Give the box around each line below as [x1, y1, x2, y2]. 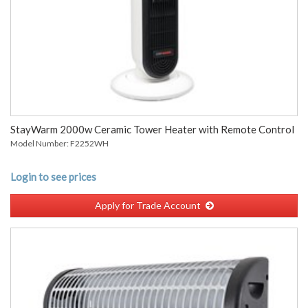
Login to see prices [10, 170, 96, 183]
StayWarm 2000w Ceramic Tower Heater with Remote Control [10, 123, 294, 135]
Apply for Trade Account [94, 199, 201, 211]
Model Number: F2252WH [10, 138, 109, 148]
